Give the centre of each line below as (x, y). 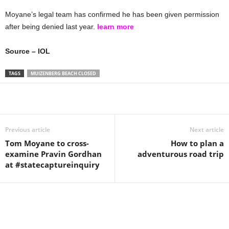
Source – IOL (28, 51)
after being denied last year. (51, 26)
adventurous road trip (181, 154)
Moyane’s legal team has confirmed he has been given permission (112, 14)
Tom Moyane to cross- (47, 143)
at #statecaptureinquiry (52, 164)
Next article (207, 129)
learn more (116, 26)
